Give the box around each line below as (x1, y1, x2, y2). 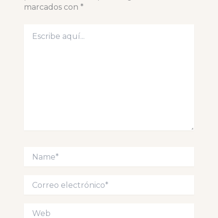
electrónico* (23, 185, 64, 194)
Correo (23, 175, 46, 184)
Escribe (23, 24, 48, 34)
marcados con (23, 2, 80, 12)
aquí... (23, 34, 42, 43)
